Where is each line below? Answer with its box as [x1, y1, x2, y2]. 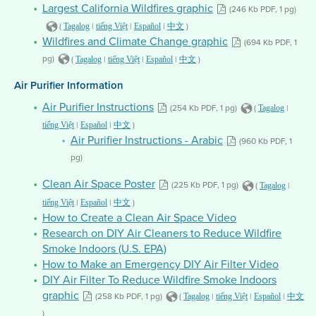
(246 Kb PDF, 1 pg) [229, 3, 296, 16]
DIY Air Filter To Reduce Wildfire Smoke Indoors [42, 271, 276, 288]
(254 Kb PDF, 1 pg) [170, 101, 237, 114]
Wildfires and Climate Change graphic [42, 32, 228, 49]
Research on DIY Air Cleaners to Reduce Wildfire [42, 224, 281, 241]
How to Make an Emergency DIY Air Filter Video [42, 255, 279, 272]
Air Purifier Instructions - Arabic [71, 132, 223, 149]
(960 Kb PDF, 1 [239, 135, 292, 148]
